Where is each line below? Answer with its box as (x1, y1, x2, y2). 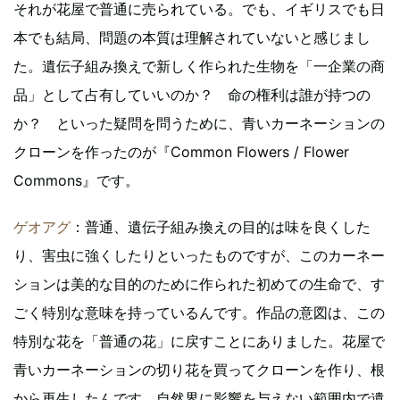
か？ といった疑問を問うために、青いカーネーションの (13, 113, 385, 132)
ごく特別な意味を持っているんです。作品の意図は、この (13, 303, 385, 321)
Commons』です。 (13, 171, 139, 189)
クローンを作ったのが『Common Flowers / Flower (13, 142, 349, 161)
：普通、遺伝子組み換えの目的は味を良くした (71, 217, 371, 236)
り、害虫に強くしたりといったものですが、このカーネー (13, 246, 385, 264)
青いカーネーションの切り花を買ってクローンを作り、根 (13, 360, 385, 379)
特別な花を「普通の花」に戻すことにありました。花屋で (13, 331, 385, 350)
